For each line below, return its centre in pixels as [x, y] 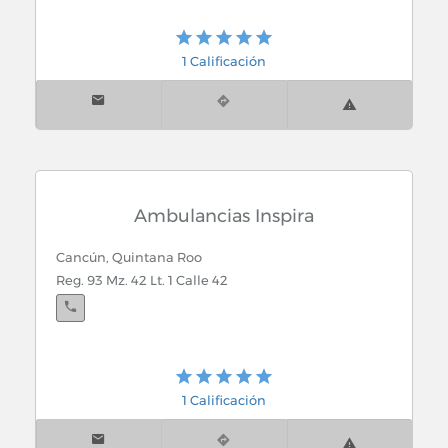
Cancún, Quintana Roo [129, 257]
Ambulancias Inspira [224, 215]
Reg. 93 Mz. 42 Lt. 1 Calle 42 [142, 280]
